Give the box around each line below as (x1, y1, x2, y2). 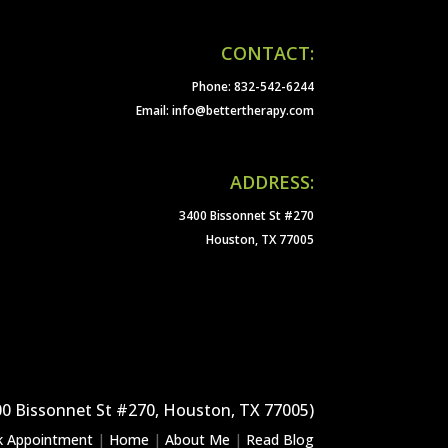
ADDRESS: (229, 169, 314, 194)
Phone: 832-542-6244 (191, 77, 314, 95)
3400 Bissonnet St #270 (178, 206, 314, 224)
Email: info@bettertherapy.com (135, 101, 314, 119)
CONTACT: (220, 40, 314, 65)
